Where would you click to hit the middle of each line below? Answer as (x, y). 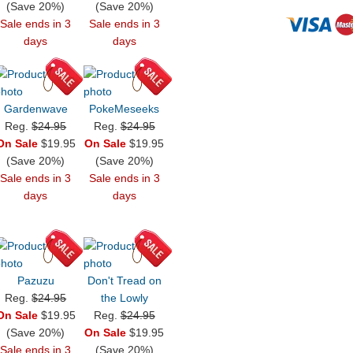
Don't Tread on (124, 281)
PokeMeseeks (124, 109)
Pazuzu (35, 281)
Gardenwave (35, 109)
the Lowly (124, 298)
